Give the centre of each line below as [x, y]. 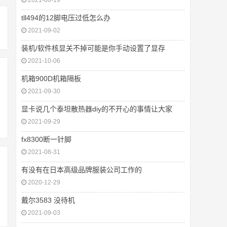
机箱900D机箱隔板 [51, 79]
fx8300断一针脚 [46, 139]
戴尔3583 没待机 [48, 200]
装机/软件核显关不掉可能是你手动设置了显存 [93, 48]
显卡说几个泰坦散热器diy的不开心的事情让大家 [97, 109]
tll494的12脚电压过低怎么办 [66, 18]
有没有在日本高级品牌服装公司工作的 [82, 170]
